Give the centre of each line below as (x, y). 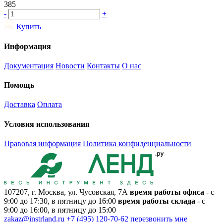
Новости (70, 65)
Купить (29, 27)
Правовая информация (42, 143)
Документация (29, 65)
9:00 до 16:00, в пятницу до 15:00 (60, 210)
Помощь (19, 85)
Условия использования (47, 124)
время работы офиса (167, 192)
